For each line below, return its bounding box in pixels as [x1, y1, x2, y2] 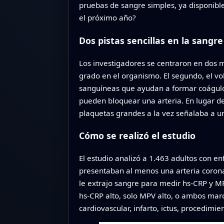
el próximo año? [78, 12, 136, 22]
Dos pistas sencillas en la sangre [78, 34, 223, 46]
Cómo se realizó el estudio [78, 129, 195, 142]
